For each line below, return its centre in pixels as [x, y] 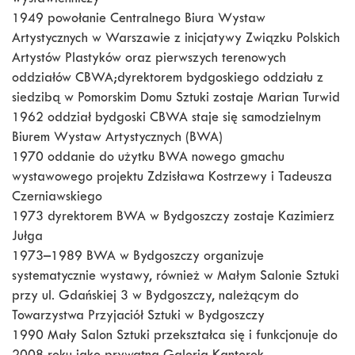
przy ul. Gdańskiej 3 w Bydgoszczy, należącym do [155, 297]
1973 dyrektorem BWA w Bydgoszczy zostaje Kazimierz [173, 218]
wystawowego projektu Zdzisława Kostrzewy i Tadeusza [172, 178]
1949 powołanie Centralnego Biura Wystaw [139, 20]
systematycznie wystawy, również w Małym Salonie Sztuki [176, 277]
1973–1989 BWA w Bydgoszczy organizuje [138, 258]
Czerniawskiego [57, 198]
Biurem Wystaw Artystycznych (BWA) [117, 139]
